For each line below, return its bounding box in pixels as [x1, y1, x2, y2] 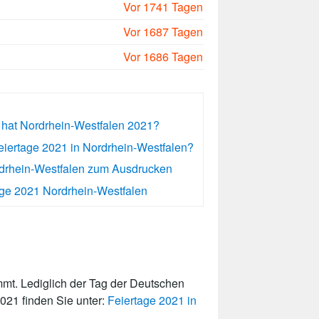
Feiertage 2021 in [108, 292, 197, 309]
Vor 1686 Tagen [123, 48, 203, 66]
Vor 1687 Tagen [123, 23, 203, 41]
